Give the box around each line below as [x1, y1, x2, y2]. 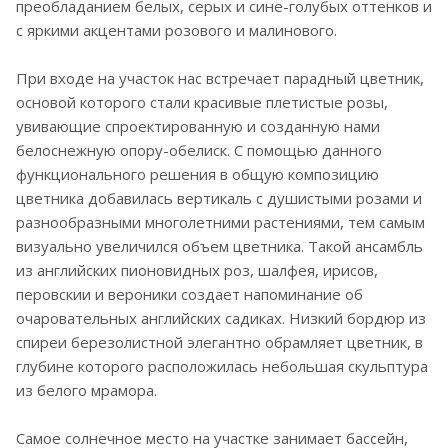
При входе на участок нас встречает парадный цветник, [16, 67, 424, 88]
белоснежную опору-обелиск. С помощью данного [16, 139, 382, 160]
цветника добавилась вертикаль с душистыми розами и [16, 187, 422, 208]
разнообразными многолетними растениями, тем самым [16, 211, 425, 232]
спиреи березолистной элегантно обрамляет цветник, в [16, 331, 423, 352]
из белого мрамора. [16, 379, 157, 400]
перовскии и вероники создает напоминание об [16, 283, 363, 304]
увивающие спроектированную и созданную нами [16, 115, 380, 136]
